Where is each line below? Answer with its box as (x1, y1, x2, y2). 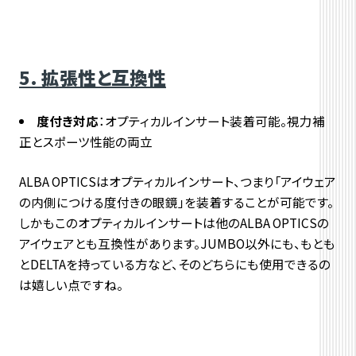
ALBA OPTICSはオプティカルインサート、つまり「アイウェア (18, 172, 336, 191)
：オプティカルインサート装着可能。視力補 (99, 112, 326, 130)
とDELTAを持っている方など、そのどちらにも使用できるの (18, 255, 331, 273)
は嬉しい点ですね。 (18, 276, 123, 294)
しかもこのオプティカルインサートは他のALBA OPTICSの (18, 214, 329, 232)
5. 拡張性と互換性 (18, 64, 166, 91)
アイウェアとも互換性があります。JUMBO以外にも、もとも (18, 234, 335, 253)
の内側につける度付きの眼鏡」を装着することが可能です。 (18, 193, 334, 211)
